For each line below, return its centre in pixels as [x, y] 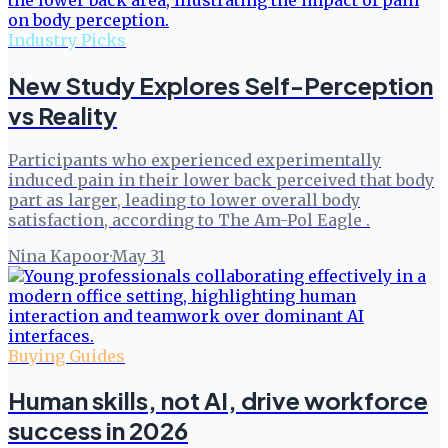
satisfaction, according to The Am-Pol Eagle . [189, 219]
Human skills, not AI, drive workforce [218, 400]
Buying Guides [66, 355]
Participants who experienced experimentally [194, 159]
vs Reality [62, 114]
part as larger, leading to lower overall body [184, 199]
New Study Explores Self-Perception [220, 84]
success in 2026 [98, 430]
